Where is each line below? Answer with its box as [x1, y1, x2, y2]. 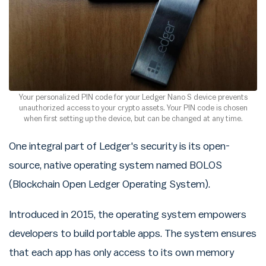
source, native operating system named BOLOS [9, 160, 222, 170]
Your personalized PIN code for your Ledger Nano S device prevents [18, 93, 248, 101]
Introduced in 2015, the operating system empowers [9, 210, 246, 220]
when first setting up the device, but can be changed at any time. [23, 114, 243, 122]
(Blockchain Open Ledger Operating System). [9, 179, 210, 189]
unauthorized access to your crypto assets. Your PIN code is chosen [18, 103, 248, 112]
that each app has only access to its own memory [9, 248, 234, 258]
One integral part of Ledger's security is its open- [9, 141, 230, 151]
